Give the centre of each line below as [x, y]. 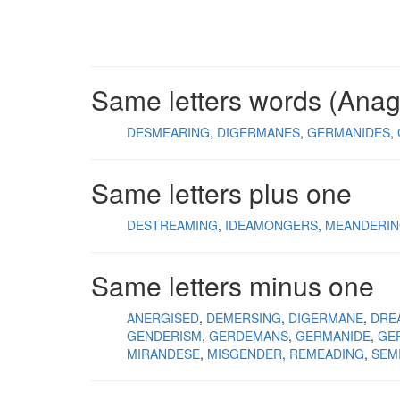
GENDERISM [164, 336]
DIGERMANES [258, 132]
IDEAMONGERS [271, 225]
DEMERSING [244, 318]
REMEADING [327, 354]
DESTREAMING [172, 225]
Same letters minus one [233, 285]
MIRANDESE [163, 354]
